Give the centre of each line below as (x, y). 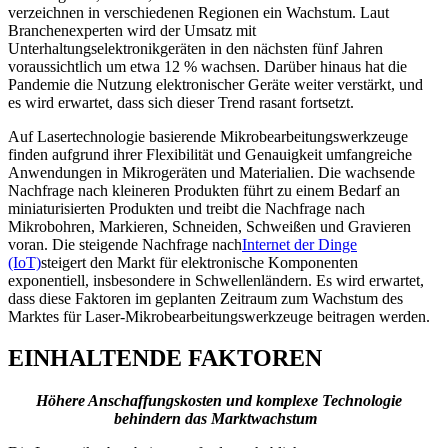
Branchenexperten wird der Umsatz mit (132, 30)
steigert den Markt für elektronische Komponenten (199, 262)
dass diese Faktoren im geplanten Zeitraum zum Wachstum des (205, 298)
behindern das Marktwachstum (219, 419)
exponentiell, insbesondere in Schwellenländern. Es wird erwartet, (216, 280)
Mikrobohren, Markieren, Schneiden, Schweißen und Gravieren (209, 226)
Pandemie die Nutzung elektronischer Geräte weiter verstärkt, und (215, 84)
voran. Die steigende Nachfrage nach (125, 244)
